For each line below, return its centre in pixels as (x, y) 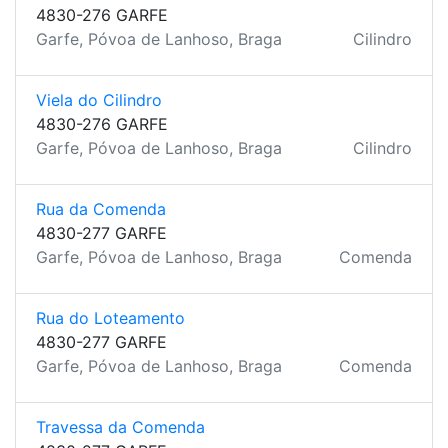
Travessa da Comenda (120, 427)
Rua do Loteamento (110, 318)
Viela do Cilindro (99, 100)
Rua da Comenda (101, 209)
